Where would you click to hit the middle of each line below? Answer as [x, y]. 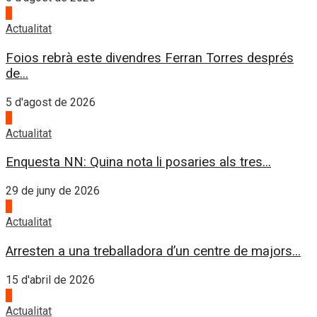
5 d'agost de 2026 [51, 102]
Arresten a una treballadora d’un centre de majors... [153, 251]
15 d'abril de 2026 [50, 279]
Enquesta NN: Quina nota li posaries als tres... [138, 162]
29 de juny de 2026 [53, 191]
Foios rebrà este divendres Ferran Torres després [150, 58]
